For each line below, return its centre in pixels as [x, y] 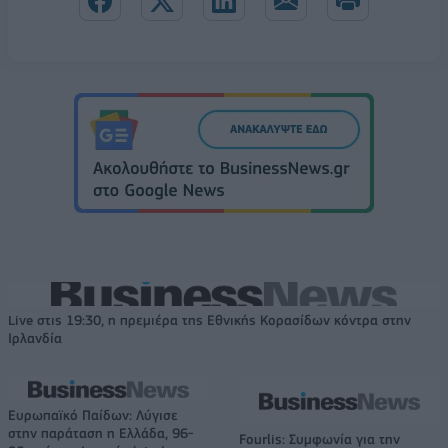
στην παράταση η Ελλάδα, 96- [101, 432]
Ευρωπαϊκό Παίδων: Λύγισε [93, 414]
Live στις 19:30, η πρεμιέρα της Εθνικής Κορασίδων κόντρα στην [209, 319]
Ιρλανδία [35, 337]
